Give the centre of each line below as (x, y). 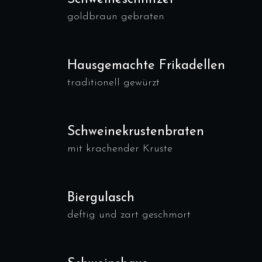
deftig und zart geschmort (129, 215)
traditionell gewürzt (113, 83)
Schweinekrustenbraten (136, 132)
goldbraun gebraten (116, 17)
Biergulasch (101, 198)
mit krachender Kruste (120, 149)
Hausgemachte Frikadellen (146, 66)
